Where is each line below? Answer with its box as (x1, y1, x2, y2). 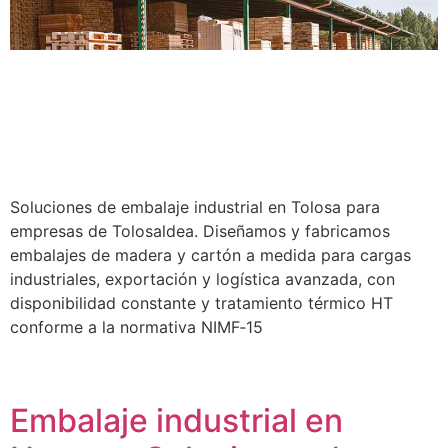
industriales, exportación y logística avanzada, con (10, 269, 395, 290)
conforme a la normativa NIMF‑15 (10, 317, 263, 338)
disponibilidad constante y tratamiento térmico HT (10, 293, 393, 314)
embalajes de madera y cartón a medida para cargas (10, 245, 411, 266)
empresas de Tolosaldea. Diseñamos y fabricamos (10, 221, 390, 242)
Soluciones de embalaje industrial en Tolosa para (10, 197, 380, 218)
